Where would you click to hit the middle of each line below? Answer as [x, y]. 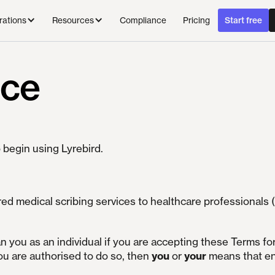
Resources [73, 21]
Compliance [143, 20]
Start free [244, 21]
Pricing [196, 20]
